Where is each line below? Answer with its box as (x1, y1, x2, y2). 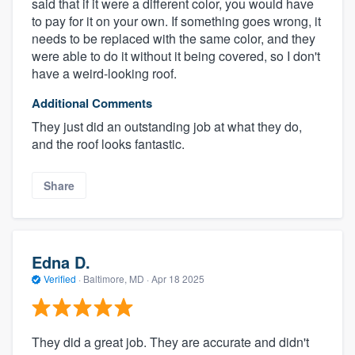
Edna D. (32, 250, 90, 273)
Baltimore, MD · (81, 271, 151, 285)
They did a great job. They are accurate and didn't (32, 333, 309, 352)
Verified (41, 271, 78, 285)
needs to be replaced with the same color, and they (32, 29, 315, 48)
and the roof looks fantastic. (32, 135, 185, 154)
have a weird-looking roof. (32, 64, 177, 83)
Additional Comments (32, 94, 152, 113)
